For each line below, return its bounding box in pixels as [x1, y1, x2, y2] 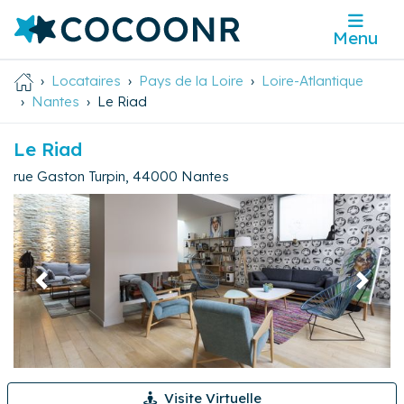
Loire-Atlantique [262, 72, 363, 90]
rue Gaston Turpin [14, 167, 125, 185]
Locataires [51, 72, 121, 90]
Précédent [40, 280, 106, 298]
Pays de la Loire [139, 72, 243, 90]
